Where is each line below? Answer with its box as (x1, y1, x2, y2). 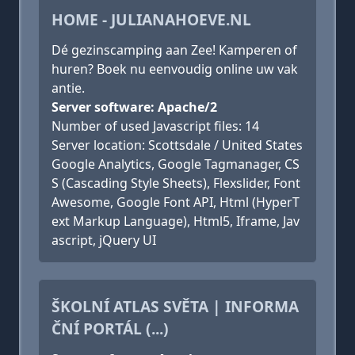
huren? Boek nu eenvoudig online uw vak (52, 60, 298, 78)
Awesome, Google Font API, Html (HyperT (52, 193, 300, 211)
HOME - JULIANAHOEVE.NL (52, 9, 251, 30)
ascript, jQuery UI (52, 231, 156, 249)
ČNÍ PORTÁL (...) (52, 318, 169, 339)
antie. (52, 79, 85, 97)
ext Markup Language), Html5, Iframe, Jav (52, 212, 300, 230)
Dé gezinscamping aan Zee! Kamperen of (52, 41, 297, 59)
